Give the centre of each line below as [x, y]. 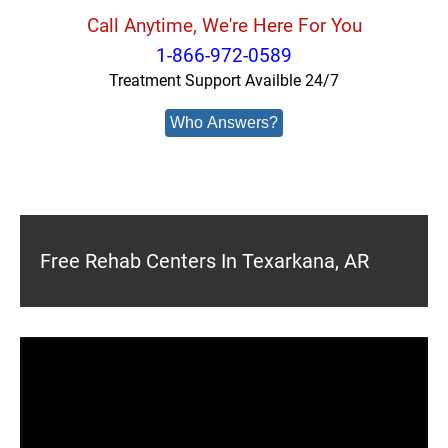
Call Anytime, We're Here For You [224, 25]
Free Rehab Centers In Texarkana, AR [204, 261]
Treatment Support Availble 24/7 [224, 80]
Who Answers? [224, 122]
